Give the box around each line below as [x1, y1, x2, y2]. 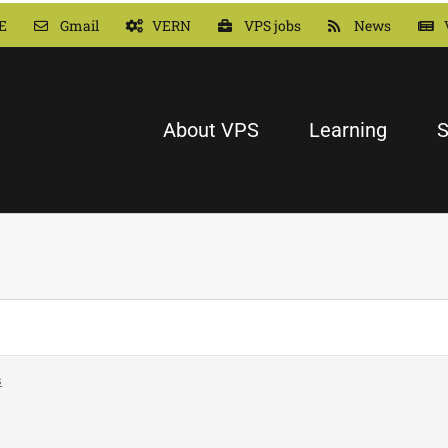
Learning [309, 118, 387, 142]
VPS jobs [244, 15, 301, 35]
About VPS [163, 118, 259, 142]
